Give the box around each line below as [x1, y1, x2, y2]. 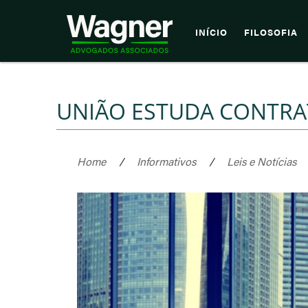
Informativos [137, 153, 196, 169]
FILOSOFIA [244, 26, 298, 38]
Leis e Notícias [227, 153, 296, 169]
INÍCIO [195, 26, 228, 38]
